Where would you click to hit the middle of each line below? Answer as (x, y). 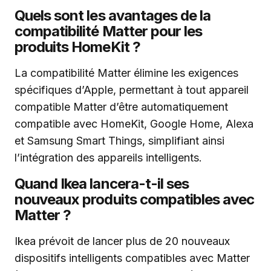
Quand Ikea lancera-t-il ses (102, 184)
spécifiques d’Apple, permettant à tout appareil (132, 90)
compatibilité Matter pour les (109, 31)
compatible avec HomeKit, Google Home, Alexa (134, 124)
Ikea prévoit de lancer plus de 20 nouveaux (122, 241)
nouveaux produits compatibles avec (135, 199)
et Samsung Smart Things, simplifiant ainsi (119, 141)
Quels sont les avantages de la (113, 15)
